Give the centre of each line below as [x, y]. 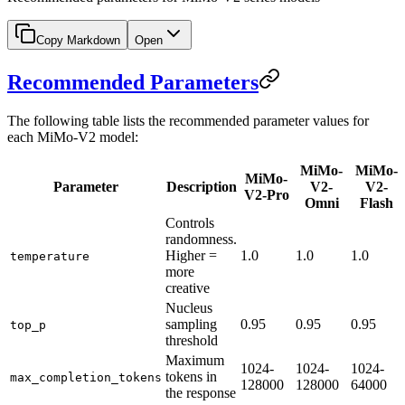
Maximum [195, 360]
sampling [191, 324]
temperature [50, 256]
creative [188, 287]
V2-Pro [266, 194]
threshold [192, 340]
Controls [190, 222]
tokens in [191, 376]
